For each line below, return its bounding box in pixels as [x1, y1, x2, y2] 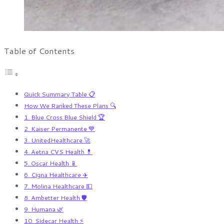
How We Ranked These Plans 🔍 [24, 100, 116, 110]
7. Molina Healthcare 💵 [24, 181, 92, 190]
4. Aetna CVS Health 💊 [24, 146, 92, 156]
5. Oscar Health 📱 [24, 158, 77, 167]
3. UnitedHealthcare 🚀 [24, 135, 90, 144]
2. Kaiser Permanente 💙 [24, 123, 95, 133]
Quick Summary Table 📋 [24, 89, 95, 98]
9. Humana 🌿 [24, 204, 63, 213]
